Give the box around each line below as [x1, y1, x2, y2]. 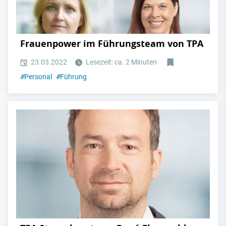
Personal [24, 73, 52, 81]
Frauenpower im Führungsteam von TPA [20, 37, 203, 50]
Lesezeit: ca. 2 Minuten [84, 58, 157, 67]
